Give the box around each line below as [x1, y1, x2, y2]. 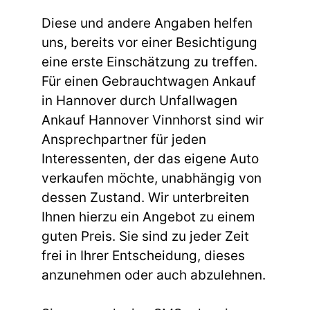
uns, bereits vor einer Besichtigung [42, 34, 257, 51]
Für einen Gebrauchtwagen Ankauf [42, 73, 256, 89]
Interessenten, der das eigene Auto [42, 150, 259, 167]
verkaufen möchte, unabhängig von [42, 170, 262, 186]
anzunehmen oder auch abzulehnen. [42, 266, 266, 283]
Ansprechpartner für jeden [42, 131, 206, 147]
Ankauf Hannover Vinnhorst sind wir [42, 111, 264, 128]
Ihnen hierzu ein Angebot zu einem [42, 208, 255, 225]
